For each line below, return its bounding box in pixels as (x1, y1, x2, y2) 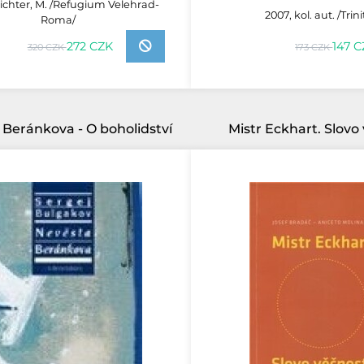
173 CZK (295, 41, 333, 53)
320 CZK (27, 41, 67, 53)
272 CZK (66, 38, 113, 54)
